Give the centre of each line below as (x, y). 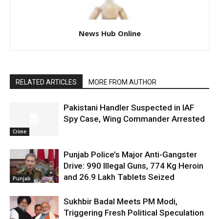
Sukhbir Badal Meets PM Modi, (120, 201)
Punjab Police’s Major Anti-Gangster (130, 154)
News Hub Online (109, 33)
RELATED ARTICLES (46, 82)
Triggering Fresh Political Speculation (134, 212)
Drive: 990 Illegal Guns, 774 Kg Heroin (133, 165)
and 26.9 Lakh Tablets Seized (119, 177)
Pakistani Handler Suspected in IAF (129, 107)
